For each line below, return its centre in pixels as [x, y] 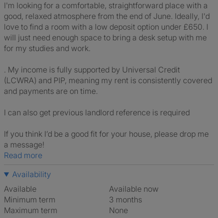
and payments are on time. [51, 91]
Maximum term [31, 210]
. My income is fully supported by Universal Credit [92, 70]
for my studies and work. [47, 48]
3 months [128, 200]
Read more [26, 155]
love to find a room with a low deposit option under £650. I [106, 27]
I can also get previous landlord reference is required [97, 112]
